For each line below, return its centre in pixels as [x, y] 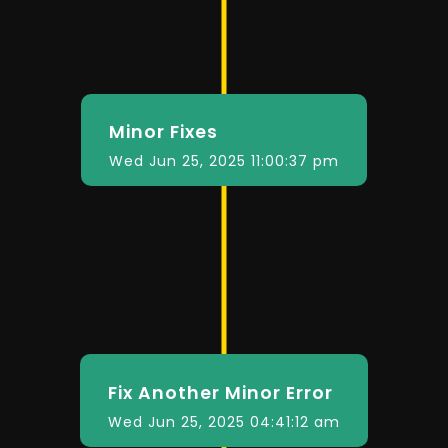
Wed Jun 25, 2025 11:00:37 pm [224, 161]
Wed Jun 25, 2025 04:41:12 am [224, 421]
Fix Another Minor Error [220, 392]
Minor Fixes [163, 132]
